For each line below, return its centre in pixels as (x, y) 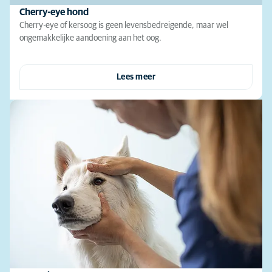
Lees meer (136, 77)
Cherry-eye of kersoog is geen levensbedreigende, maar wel (124, 26)
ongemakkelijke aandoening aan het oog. (90, 39)
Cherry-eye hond (54, 12)
